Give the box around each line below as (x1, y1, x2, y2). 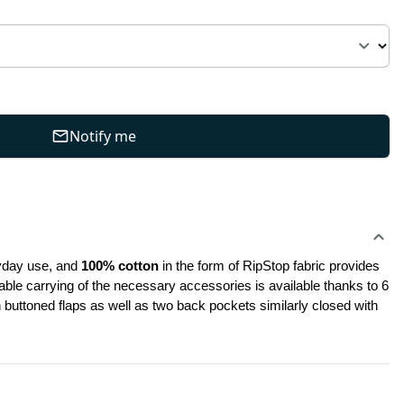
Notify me (69, 126, 136, 146)
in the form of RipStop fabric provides (159, 259, 380, 273)
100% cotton (78, 259, 159, 273)
